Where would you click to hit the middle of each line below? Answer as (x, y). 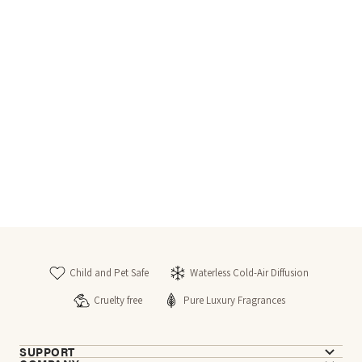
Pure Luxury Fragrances (234, 301)
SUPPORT (47, 351)
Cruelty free (118, 301)
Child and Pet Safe (109, 273)
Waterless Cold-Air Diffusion (249, 273)
